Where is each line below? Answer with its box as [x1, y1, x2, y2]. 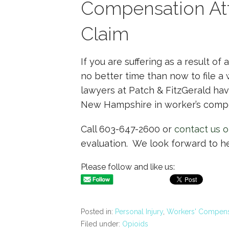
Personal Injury [115, 208, 163, 216]
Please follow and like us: [81, 162, 175, 172]
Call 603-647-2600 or [81, 123, 174, 134]
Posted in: [81, 208, 115, 216]
